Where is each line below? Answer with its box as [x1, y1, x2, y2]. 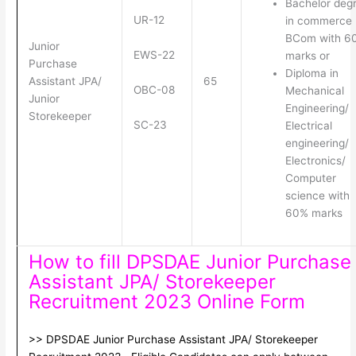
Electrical [284, 119, 332, 133]
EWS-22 [133, 48, 175, 62]
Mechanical [284, 84, 344, 98]
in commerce [284, 14, 352, 28]
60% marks [284, 207, 342, 220]
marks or [284, 49, 330, 63]
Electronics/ [284, 154, 346, 168]
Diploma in [284, 67, 339, 80]
